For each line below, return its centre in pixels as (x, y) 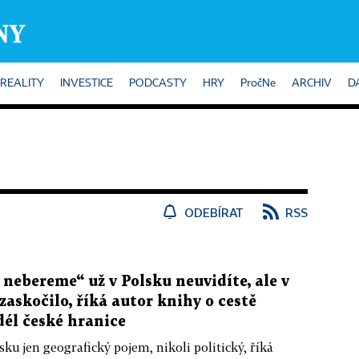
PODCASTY (158, 83)
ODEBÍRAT (214, 212)
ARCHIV (312, 83)
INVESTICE (87, 83)
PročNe (258, 83)
